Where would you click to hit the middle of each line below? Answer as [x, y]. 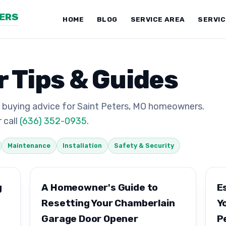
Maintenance [29, 146]
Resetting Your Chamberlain [108, 203]
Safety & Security [144, 146]
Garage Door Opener [90, 218]
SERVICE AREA [158, 19]
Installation [82, 146]
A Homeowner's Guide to [100, 187]
